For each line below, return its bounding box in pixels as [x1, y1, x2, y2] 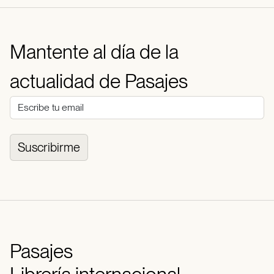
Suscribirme [18, 140, 80, 155]
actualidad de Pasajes [10, 69, 188, 93]
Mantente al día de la [10, 40, 179, 64]
